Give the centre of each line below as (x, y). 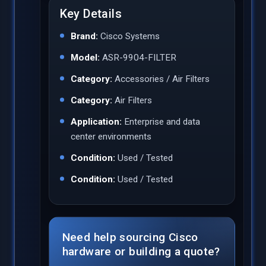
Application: (96, 121)
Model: (85, 57)
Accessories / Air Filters (161, 79)
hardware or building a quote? (141, 251)
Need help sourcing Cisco (130, 237)
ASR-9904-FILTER (138, 57)
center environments (111, 136)
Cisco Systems (129, 36)
